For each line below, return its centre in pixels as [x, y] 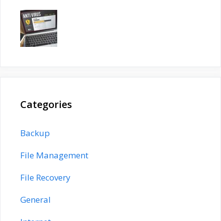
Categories [46, 104]
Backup [35, 133]
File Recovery [45, 177]
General [36, 200]
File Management [54, 155]
